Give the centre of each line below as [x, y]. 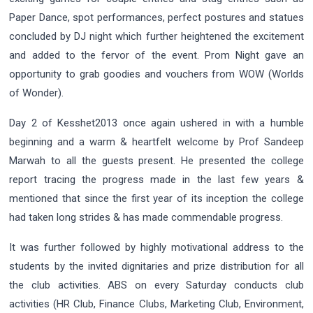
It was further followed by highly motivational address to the [156, 248]
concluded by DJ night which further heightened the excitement [156, 37]
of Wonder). [37, 93]
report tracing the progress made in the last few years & [156, 180]
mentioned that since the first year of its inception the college [156, 199]
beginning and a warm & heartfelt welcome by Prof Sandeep [156, 142]
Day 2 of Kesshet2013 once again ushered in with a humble [156, 123]
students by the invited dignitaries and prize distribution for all [156, 267]
